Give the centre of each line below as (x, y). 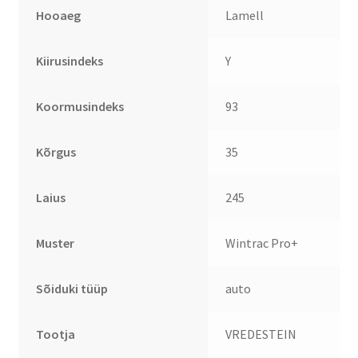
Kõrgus (56, 152)
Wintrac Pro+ (262, 243)
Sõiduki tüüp (72, 289)
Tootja (56, 334)
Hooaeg (59, 16)
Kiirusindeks (70, 61)
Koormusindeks (80, 107)
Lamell (245, 16)
